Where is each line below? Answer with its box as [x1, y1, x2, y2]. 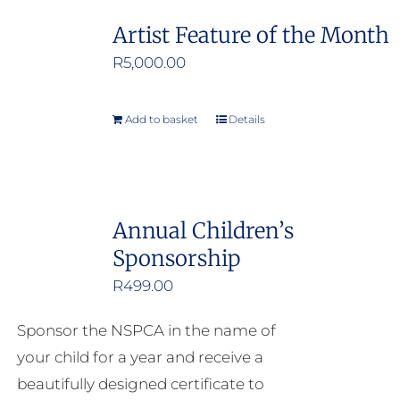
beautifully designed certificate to [16, 375, 264, 394]
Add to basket [124, 112, 198, 127]
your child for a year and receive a [16, 348, 263, 367]
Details [228, 112, 265, 127]
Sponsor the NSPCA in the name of [16, 321, 276, 340]
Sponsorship [112, 245, 240, 273]
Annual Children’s [112, 217, 294, 246]
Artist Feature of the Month [112, 21, 389, 50]
